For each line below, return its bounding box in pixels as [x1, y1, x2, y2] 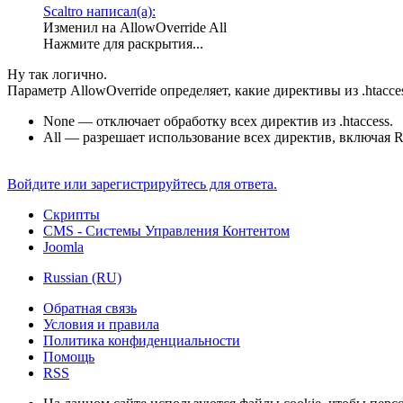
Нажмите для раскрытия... [43, 36, 203, 52]
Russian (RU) [43, 270, 121, 286]
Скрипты [43, 207, 100, 223]
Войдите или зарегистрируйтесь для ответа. [7, 176, 277, 193]
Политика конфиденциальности [43, 333, 240, 349]
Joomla [43, 239, 84, 255]
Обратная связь [43, 300, 137, 317]
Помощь [43, 349, 94, 365]
